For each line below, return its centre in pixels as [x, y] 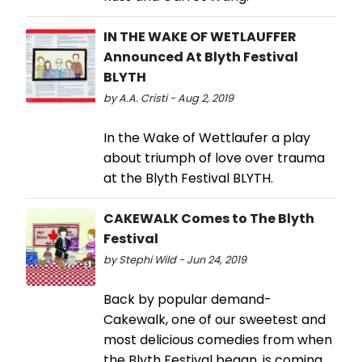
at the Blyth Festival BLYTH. [188, 179]
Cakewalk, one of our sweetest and [215, 320]
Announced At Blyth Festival [201, 57]
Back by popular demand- [187, 300]
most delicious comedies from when [218, 340]
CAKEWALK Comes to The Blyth [209, 219]
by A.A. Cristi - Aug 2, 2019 [168, 99]
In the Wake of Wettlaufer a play [207, 138]
